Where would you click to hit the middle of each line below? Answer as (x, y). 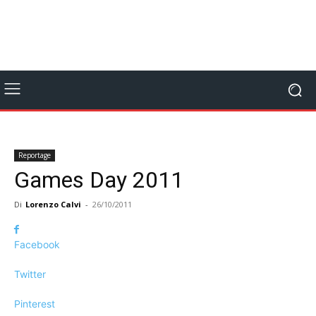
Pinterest (35, 304)
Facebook (37, 244)
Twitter (30, 274)
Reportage (35, 155)
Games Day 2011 (99, 180)
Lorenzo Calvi (53, 204)
